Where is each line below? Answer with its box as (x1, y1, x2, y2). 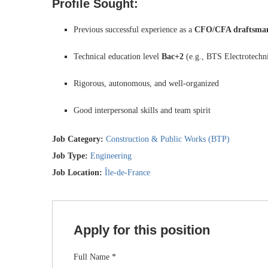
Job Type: (52, 151, 90, 160)
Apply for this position (74, 223, 210, 237)
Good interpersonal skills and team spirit (74, 106, 211, 115)
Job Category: (52, 135, 106, 144)
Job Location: (52, 168, 105, 177)
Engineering (90, 151, 132, 160)
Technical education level (74, 52, 162, 61)
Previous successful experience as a (74, 25, 194, 34)
